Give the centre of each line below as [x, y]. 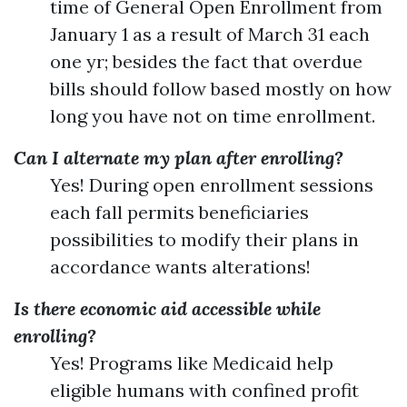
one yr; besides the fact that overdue [206, 61]
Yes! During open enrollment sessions [212, 185]
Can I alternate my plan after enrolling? [179, 158]
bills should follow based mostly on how [221, 89]
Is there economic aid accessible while [167, 308]
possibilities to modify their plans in [204, 239]
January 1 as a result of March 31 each [210, 34]
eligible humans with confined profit [204, 390]
